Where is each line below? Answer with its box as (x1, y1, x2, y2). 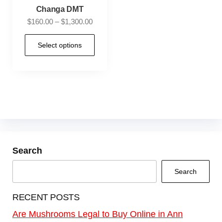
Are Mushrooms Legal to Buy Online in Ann (12, 209, 183, 219)
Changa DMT (36, 5, 84, 13)
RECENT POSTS (12, 192, 80, 202)
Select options (38, 41, 82, 49)
